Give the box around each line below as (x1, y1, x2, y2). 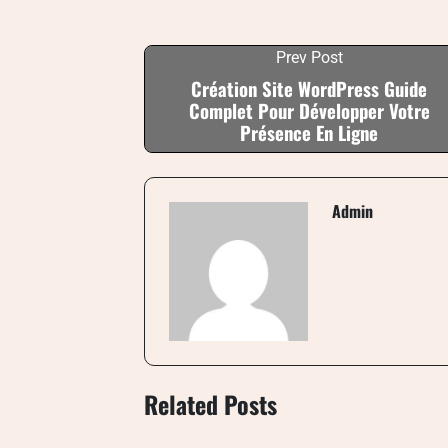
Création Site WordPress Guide (191, 75, 427, 102)
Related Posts (144, 385, 277, 422)
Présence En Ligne (240, 119, 378, 146)
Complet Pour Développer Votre (188, 97, 430, 124)
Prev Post (275, 48, 343, 67)
